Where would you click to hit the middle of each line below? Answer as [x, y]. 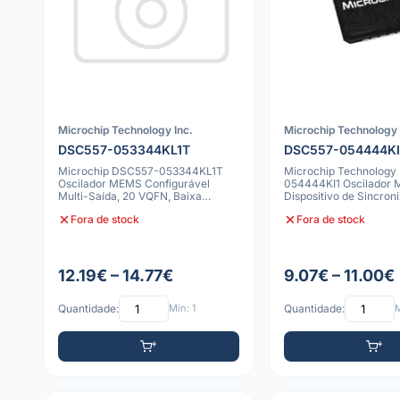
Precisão [306, 208]
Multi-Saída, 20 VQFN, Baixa [130, 196]
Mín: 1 [182, 308]
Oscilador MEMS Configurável [134, 183]
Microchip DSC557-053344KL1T [141, 171]
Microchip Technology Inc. [125, 129]
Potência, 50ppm [101, 208]
